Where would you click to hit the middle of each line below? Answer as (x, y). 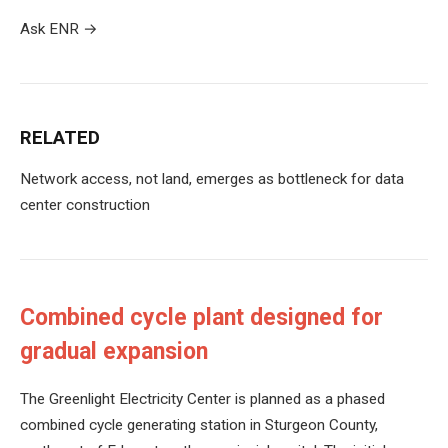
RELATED (60, 138)
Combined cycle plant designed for (201, 318)
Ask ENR (49, 29)
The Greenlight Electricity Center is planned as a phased (202, 399)
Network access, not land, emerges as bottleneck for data (212, 179)
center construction (85, 205)
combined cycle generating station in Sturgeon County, (199, 425)
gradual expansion (114, 352)
